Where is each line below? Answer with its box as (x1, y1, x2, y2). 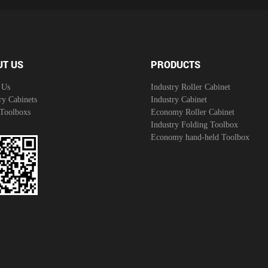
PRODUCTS (150, 57, 200, 71)
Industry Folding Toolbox (150, 120, 238, 129)
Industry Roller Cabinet (150, 82, 230, 92)
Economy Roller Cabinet (150, 107, 234, 117)
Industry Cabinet (150, 95, 207, 104)
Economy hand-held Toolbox (150, 132, 249, 142)
